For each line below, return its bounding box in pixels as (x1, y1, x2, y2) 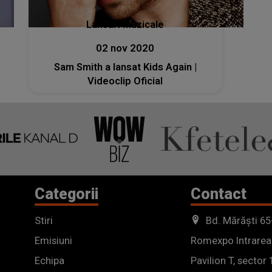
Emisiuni (35, 234, 72, 246)
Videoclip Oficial (87, 75, 163, 87)
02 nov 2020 (96, 42, 155, 54)
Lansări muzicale (86, 18, 165, 30)
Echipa (35, 254, 64, 267)
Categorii (35, 185, 98, 203)
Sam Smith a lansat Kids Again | (53, 61, 197, 73)
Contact (191, 185, 246, 203)
